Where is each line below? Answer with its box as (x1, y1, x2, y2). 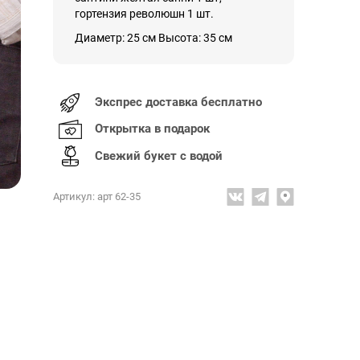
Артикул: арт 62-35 (53, 190, 141, 202)
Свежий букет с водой (95, 148, 223, 163)
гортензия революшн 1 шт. (75, 7, 214, 20)
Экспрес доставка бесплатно (95, 95, 262, 109)
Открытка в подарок (95, 121, 210, 136)
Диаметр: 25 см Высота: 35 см (75, 31, 232, 44)
